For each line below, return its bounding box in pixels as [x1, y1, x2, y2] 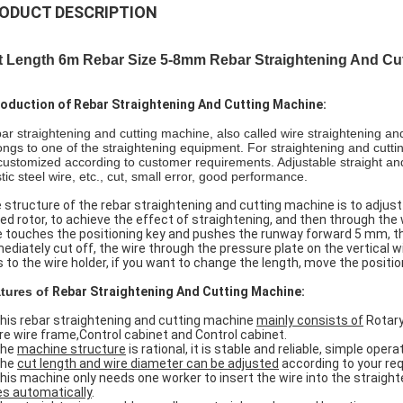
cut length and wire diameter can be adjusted [17, 356, 279, 371]
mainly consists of [256, 313, 363, 327]
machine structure [17, 342, 126, 356]
